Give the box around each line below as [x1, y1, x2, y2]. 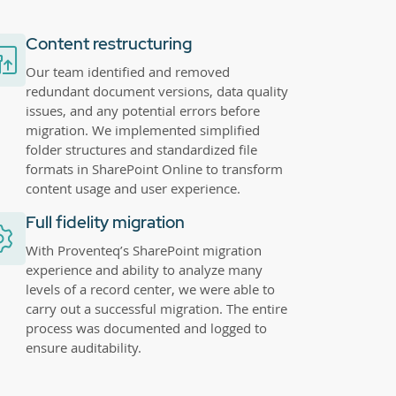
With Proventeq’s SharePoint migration [25, 240, 262, 259]
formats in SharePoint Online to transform [25, 159, 283, 178]
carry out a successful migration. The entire [25, 299, 287, 317]
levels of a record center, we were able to [25, 279, 275, 298]
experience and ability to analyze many [25, 260, 263, 278]
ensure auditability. [25, 338, 141, 356]
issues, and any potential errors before [25, 101, 260, 119]
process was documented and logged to [25, 318, 267, 337]
